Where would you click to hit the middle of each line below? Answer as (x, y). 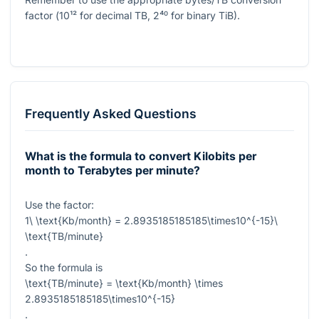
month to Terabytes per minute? (113, 171)
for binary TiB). (204, 15)
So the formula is (64, 267)
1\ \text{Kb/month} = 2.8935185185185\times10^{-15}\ (151, 220)
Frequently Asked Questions (111, 114)
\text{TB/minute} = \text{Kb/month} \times (124, 283)
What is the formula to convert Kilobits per (141, 157)
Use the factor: (59, 204)
